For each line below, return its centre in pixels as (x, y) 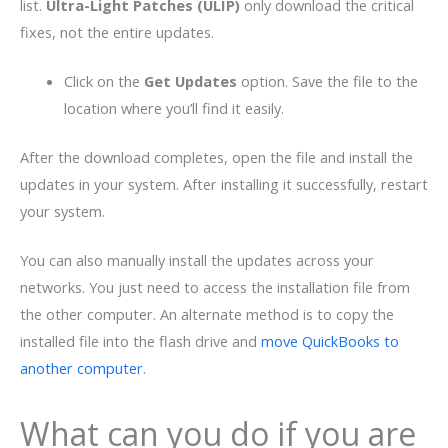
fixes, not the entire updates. (119, 32)
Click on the (103, 80)
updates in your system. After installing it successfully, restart (224, 183)
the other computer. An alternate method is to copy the (207, 313)
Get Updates (192, 80)
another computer (81, 367)
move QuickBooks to (330, 340)
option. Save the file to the (329, 80)
